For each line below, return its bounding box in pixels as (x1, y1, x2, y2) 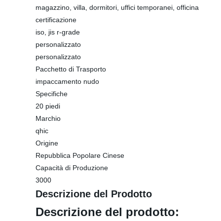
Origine (36, 139, 58, 147)
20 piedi (36, 102, 60, 110)
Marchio (36, 114, 61, 122)
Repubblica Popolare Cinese (36, 151, 124, 159)
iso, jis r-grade (36, 28, 80, 36)
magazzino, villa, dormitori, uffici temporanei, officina (36, 3, 199, 11)
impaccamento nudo (36, 77, 99, 85)
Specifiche (36, 90, 68, 98)
